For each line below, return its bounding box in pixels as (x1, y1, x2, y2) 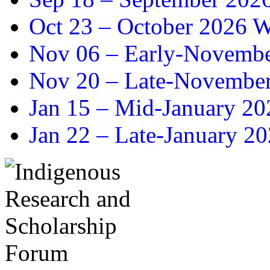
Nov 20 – (29, 67, 124, 94)
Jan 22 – (29, 122, 115, 148)
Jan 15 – (29, 95, 115, 121)
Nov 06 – (29, 40, 124, 67)
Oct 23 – (29, 13, 117, 40)
